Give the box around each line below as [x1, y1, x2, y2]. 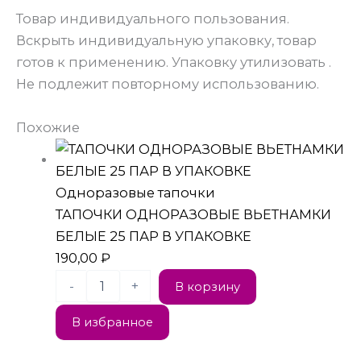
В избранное [72, 314, 154, 330]
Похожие [16, 118, 80, 135]
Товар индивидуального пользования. [16, 10, 289, 27]
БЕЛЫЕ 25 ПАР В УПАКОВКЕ [56, 227, 252, 244]
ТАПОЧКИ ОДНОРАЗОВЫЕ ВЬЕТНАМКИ [56, 205, 332, 222]
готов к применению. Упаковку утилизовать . [16, 54, 331, 71]
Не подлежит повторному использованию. [16, 76, 319, 93]
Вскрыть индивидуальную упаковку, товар [16, 32, 317, 49]
